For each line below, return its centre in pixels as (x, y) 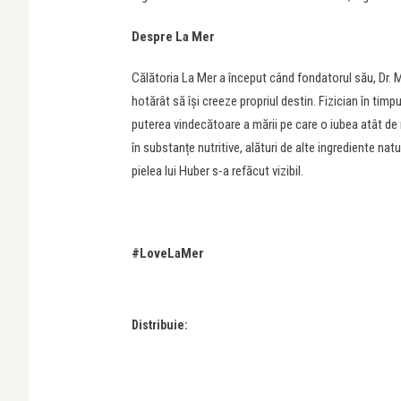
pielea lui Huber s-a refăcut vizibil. (218, 171)
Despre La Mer (173, 37)
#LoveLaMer (168, 253)
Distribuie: (160, 325)
